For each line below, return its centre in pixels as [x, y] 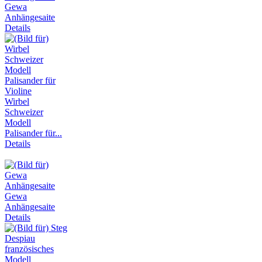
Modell [18, 123]
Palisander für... [33, 133]
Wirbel [17, 102]
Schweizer [24, 112]
